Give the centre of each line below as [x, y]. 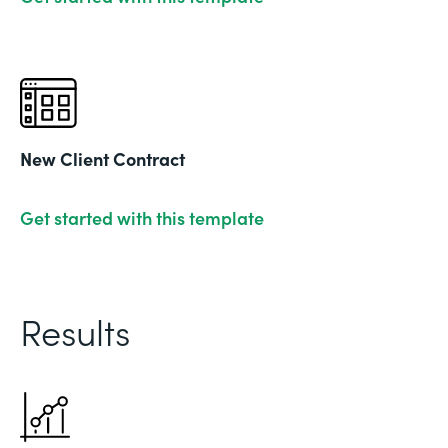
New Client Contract [102, 158]
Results [75, 330]
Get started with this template [142, 217]
